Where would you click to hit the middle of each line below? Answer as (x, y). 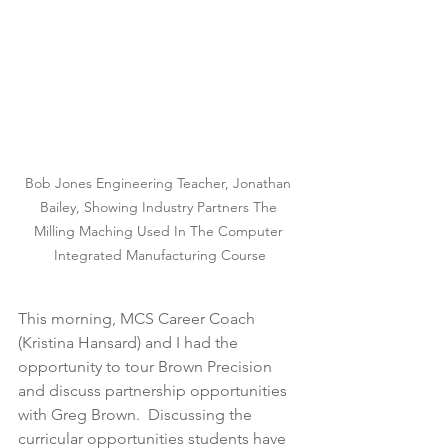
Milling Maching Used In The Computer (160, 231)
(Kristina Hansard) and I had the (130, 343)
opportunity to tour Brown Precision (147, 367)
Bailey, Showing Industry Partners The (160, 207)
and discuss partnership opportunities (154, 391)
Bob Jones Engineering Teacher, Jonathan (160, 183)
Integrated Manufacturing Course (160, 255)
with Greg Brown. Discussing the (137, 415)
